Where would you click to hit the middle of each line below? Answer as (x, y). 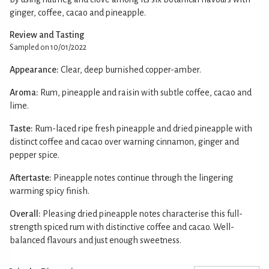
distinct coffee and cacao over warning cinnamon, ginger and (124, 141)
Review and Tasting (47, 35)
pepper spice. (35, 155)
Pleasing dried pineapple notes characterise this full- (143, 213)
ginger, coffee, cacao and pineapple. (78, 12)
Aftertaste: (31, 177)
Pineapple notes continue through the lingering (143, 177)
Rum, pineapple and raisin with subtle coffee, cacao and (146, 92)
